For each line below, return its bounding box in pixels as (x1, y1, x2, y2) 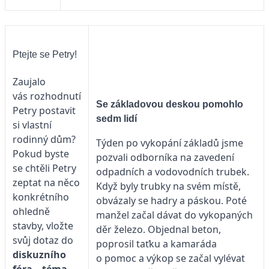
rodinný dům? (13, 133, 76, 147)
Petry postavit (13, 104, 76, 118)
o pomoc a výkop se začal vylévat (96, 251, 245, 265)
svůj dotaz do (13, 234, 73, 247)
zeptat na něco (13, 176, 80, 190)
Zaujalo (13, 75, 46, 89)
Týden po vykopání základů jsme (96, 136, 243, 150)
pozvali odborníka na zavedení (96, 150, 234, 164)
